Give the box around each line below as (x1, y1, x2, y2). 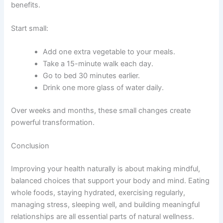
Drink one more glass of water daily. (43, 83, 164, 93)
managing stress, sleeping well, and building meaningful (11, 200, 200, 210)
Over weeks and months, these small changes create (11, 106, 191, 115)
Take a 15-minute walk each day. (43, 59, 154, 69)
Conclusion (11, 141, 50, 151)
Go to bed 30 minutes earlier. (43, 71, 140, 81)
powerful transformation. (11, 118, 95, 127)
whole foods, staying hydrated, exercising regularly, (11, 188, 186, 198)
